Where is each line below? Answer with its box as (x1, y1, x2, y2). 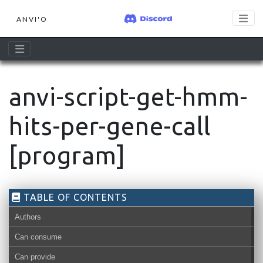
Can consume (15, 232, 62, 241)
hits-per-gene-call (9, 112, 211, 140)
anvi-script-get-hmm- (9, 83, 248, 110)
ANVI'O (16, 12, 48, 25)
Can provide (15, 252, 55, 261)
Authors (15, 213, 41, 221)
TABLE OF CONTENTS (21, 192, 127, 203)
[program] (9, 141, 126, 169)
